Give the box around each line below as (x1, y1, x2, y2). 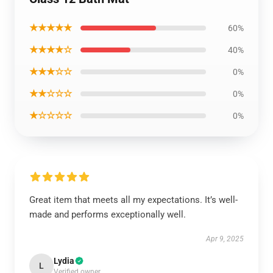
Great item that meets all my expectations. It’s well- (29, 194, 238, 205)
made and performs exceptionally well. (29, 209, 186, 220)
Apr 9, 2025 (206, 235, 244, 243)
